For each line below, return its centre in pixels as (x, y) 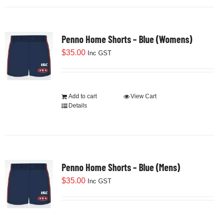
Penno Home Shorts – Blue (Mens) (120, 167)
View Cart (143, 97)
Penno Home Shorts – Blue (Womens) (127, 39)
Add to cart (82, 97)
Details (77, 106)
